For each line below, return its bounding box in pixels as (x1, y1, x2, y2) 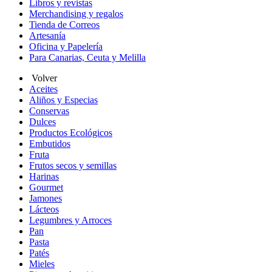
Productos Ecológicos (29, 127, 112, 138)
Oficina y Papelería (29, 41, 103, 52)
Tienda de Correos (29, 19, 100, 30)
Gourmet (29, 182, 63, 192)
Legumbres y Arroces (29, 215, 112, 225)
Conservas (29, 106, 69, 116)
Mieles (29, 259, 55, 269)
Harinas (29, 171, 59, 182)
